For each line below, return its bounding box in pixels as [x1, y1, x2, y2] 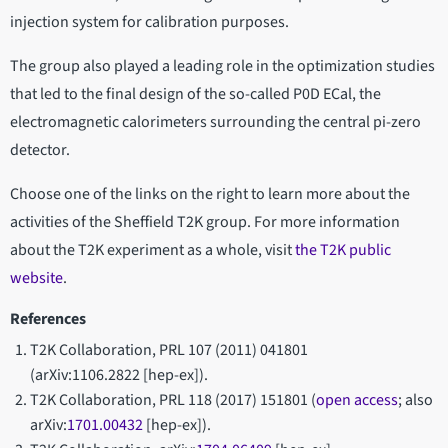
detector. [10, 139, 70, 162]
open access [316, 389, 398, 412]
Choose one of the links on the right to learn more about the [10, 183, 410, 206]
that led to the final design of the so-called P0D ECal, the [10, 83, 381, 106]
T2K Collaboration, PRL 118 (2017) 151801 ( [30, 389, 316, 412]
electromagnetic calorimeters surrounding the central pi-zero [10, 111, 421, 134]
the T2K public [295, 239, 391, 262]
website [10, 267, 63, 290]
